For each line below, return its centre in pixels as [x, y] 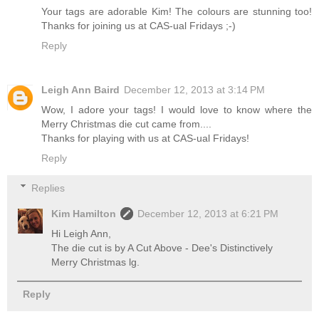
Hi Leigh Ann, [82, 233]
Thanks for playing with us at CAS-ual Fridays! [145, 138]
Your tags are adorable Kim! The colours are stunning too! [177, 12]
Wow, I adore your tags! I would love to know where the [177, 110]
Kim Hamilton [84, 213]
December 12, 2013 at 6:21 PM [208, 213]
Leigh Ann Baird [80, 90]
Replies [48, 188]
